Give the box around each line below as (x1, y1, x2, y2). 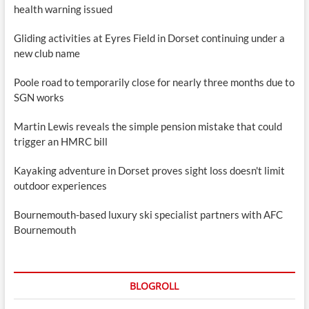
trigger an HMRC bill (13, 135, 108, 148)
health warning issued (13, 3, 112, 16)
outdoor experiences (13, 179, 107, 192)
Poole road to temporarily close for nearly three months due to (13, 76, 295, 89)
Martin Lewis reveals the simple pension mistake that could (13, 120, 282, 133)
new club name (13, 47, 80, 60)
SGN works (13, 91, 64, 104)
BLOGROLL (130, 279, 179, 293)
